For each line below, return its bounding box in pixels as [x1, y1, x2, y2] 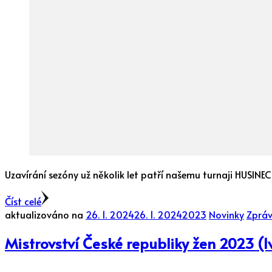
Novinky [209, 208, 244, 222]
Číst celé [5, 194, 41, 208]
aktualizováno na [5, 208, 86, 222]
